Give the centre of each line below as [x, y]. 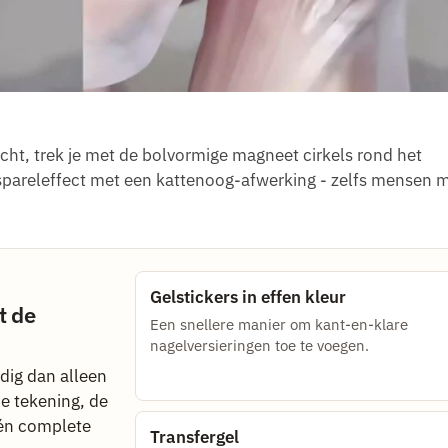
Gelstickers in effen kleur [247, 297]
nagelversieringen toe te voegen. [259, 346]
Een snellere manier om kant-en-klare [278, 325]
